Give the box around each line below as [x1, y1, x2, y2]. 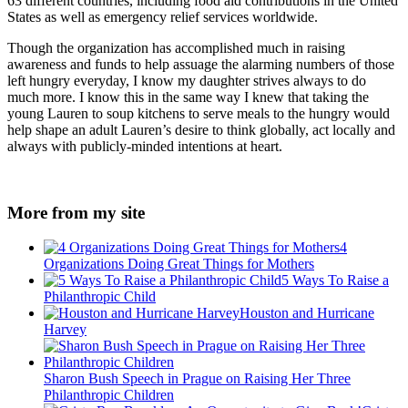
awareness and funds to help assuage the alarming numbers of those [7, 56, 394, 72]
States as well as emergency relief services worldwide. [7, 8, 318, 25]
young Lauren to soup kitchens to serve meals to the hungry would [7, 105, 390, 121]
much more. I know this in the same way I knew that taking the [7, 88, 369, 105]
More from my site [7, 202, 145, 222]
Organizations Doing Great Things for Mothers [44, 256, 314, 272]
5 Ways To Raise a [281, 272, 389, 289]
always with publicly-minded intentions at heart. [7, 138, 282, 154]
